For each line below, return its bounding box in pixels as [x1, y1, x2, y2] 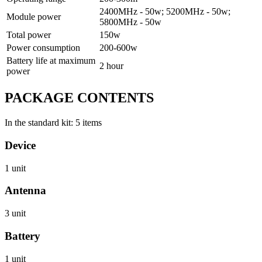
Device [5, 139, 36, 151]
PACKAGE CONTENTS [5, 90, 154, 106]
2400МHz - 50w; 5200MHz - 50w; [99, 6, 230, 17]
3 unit [5, 208, 26, 219]
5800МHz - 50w [99, 17, 161, 27]
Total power [6, 30, 51, 40]
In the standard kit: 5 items [5, 118, 102, 128]
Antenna [5, 184, 46, 197]
